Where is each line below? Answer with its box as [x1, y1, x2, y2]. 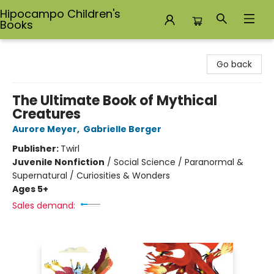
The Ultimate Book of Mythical [12, 91, 217, 110]
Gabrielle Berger [83, 123, 161, 135]
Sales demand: [12, 199, 75, 212]
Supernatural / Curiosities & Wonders [12, 169, 170, 182]
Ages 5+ [12, 183, 48, 195]
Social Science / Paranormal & [114, 156, 243, 168]
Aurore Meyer [12, 123, 77, 135]
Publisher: [12, 143, 61, 155]
